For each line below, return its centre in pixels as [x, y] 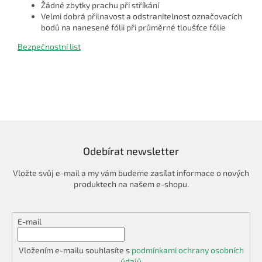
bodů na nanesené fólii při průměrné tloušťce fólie [133, 27]
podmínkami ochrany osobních [187, 250]
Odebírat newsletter [131, 151]
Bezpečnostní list [49, 47]
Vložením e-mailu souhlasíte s [75, 250]
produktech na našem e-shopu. [131, 184]
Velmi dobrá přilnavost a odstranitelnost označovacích [142, 16]
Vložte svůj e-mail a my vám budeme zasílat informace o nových [131, 173]
